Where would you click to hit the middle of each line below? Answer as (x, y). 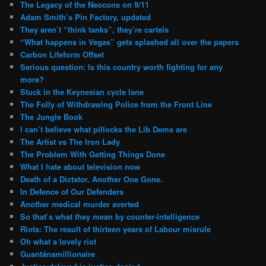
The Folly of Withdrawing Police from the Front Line (116, 104)
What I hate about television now (80, 166)
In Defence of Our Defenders (72, 191)
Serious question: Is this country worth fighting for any (122, 66)
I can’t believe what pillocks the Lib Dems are (104, 129)
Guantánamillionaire (58, 254)
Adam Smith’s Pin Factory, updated (86, 17)
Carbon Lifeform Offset (62, 54)
